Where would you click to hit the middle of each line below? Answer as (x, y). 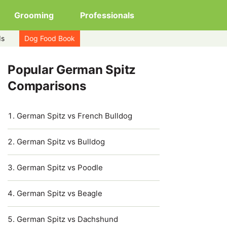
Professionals (107, 15)
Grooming (34, 15)
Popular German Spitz (72, 70)
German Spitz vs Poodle (60, 167)
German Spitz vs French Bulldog (74, 116)
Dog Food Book (50, 38)
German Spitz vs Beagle (60, 193)
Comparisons (47, 86)
